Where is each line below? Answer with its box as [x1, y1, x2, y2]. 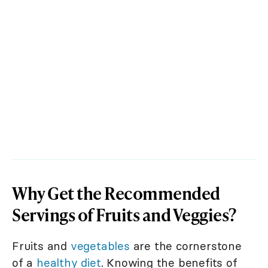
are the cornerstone [129, 239, 242, 254]
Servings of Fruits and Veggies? [12, 203, 236, 227]
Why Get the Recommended [12, 181, 220, 205]
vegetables [70, 239, 130, 254]
